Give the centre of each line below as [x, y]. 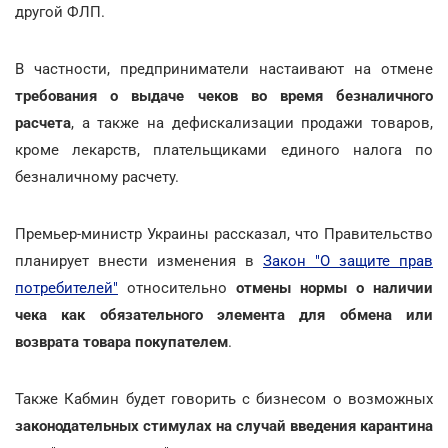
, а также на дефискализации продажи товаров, [252, 122]
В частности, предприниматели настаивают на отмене [224, 68]
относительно [177, 287]
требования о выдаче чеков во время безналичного [224, 95]
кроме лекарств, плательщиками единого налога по [224, 149]
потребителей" [66, 287]
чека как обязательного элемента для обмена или [224, 314]
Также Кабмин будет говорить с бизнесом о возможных [224, 398]
